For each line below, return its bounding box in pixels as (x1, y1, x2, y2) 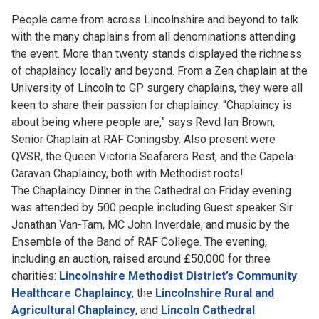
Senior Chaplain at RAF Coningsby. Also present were (11, 132, 276, 147)
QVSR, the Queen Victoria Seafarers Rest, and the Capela (11, 150, 293, 164)
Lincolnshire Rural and (155, 286, 274, 300)
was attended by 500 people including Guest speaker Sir (11, 201, 293, 215)
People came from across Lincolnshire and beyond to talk (11, 13, 298, 27)
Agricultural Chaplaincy (11, 303, 135, 318)
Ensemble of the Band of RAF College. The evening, (11, 235, 267, 249)
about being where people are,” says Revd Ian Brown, (11, 115, 275, 130)
